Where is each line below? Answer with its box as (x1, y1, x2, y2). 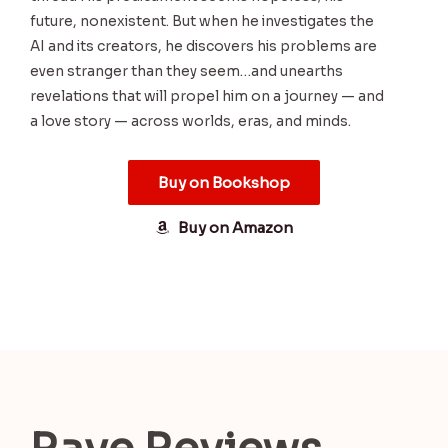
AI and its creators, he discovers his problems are (30, 38, 377, 55)
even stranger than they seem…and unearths (30, 63, 343, 80)
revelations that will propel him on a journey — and (30, 88, 384, 105)
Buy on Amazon (178, 218, 293, 237)
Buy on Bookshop (158, 173, 290, 192)
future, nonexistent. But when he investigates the (30, 13, 374, 30)
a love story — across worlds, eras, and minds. (30, 113, 351, 130)
